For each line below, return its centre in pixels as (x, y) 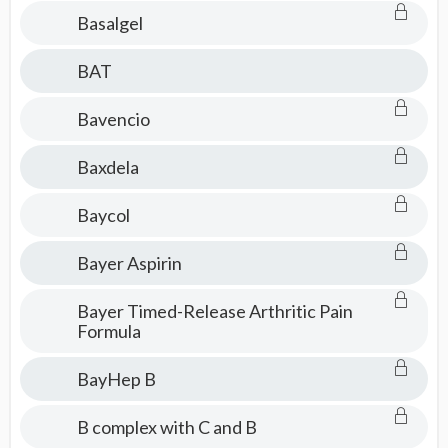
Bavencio (113, 119)
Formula (108, 331)
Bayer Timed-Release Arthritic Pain (214, 311)
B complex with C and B (166, 427)
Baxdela (107, 167)
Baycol (103, 215)
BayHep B (116, 379)
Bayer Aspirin (129, 263)
